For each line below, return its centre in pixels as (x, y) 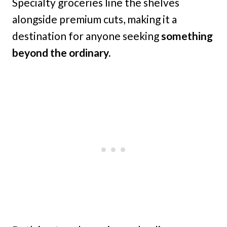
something (187, 36)
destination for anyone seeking (87, 36)
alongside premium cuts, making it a (94, 19)
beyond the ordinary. (61, 52)
